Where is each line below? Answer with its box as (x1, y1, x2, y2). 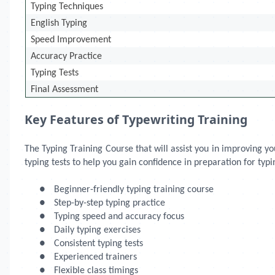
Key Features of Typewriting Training (25, 111, 247, 128)
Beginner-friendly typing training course (54, 185, 214, 195)
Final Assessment (31, 85, 99, 95)
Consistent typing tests (54, 239, 143, 249)
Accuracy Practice (31, 52, 103, 61)
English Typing (31, 18, 88, 28)
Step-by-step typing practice (54, 198, 165, 208)
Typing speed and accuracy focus (54, 212, 184, 222)
